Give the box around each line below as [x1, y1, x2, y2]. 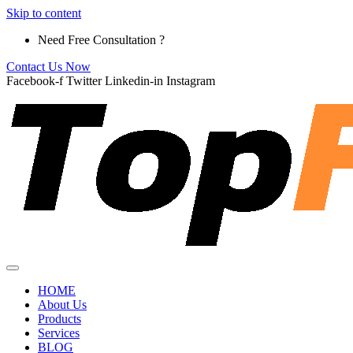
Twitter [66, 74, 102, 87]
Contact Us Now [6, 60, 91, 73]
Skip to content [6, 6, 81, 20]
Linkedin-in [105, 74, 163, 87]
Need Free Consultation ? [38, 33, 165, 46]
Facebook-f [6, 74, 63, 87]
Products [38, 312, 81, 325]
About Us [38, 298, 87, 311]
